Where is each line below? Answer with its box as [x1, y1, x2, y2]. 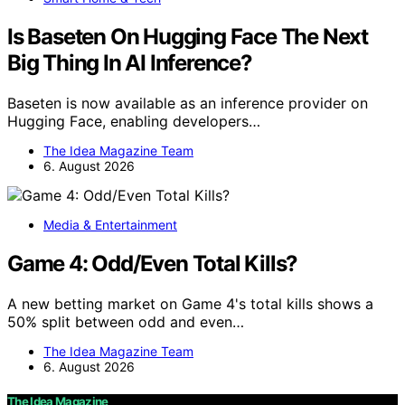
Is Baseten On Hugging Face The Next [7, 23, 368, 50]
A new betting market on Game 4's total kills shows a [7, 294, 373, 313]
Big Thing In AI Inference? [7, 49, 252, 76]
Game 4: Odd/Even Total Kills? [7, 250, 298, 277]
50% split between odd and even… [7, 312, 244, 331]
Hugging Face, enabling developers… [7, 111, 260, 130]
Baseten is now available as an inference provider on [7, 93, 368, 112]
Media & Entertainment [43, 216, 177, 232]
